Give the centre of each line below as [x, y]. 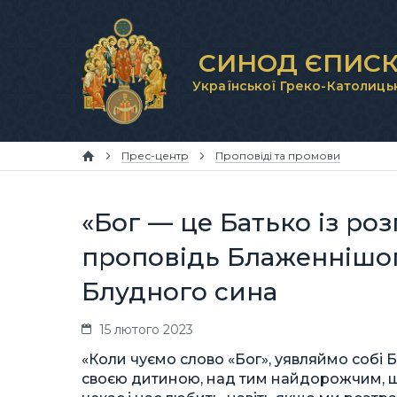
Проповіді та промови [278, 156]
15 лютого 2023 [146, 330]
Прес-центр [155, 156]
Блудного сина [179, 292]
